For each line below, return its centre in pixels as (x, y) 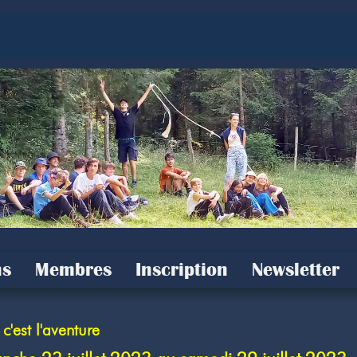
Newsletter (295, 269)
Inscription (181, 269)
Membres (73, 269)
